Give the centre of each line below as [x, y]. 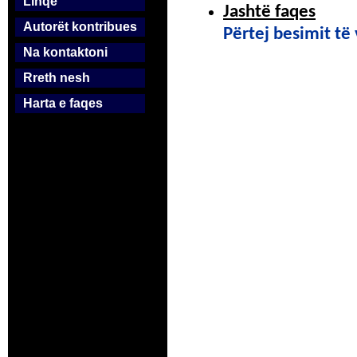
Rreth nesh [57, 78]
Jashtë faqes [269, 12]
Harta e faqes [63, 103]
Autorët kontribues [80, 27]
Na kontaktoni [65, 52]
